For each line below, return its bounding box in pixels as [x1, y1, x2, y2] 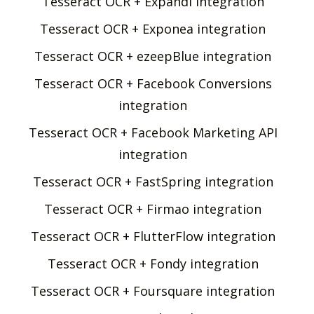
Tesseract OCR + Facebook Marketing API [28, 123, 278, 141]
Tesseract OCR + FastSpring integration [32, 172, 273, 190]
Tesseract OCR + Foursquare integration [31, 282, 275, 299]
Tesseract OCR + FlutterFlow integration [30, 227, 275, 245]
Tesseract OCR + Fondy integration [47, 254, 259, 272]
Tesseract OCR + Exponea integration [40, 20, 266, 37]
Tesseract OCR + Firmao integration [44, 200, 261, 217]
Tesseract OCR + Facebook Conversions [34, 74, 272, 92]
